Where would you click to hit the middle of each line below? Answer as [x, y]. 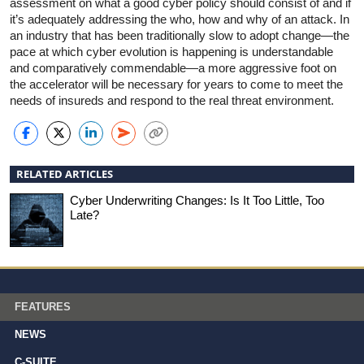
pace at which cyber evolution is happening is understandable [171, 51]
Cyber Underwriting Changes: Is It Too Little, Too [197, 200]
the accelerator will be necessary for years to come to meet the [176, 84]
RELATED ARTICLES [65, 173]
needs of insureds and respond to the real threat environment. [172, 100]
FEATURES [43, 306]
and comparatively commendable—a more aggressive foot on [173, 67]
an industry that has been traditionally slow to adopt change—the [180, 35]
